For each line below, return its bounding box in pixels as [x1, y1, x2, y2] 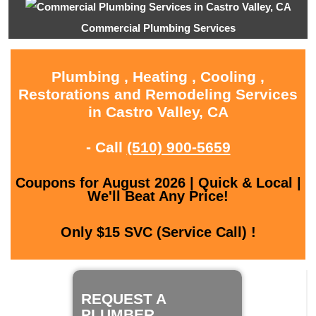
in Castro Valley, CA [87, 104, 229, 121]
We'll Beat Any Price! [87, 188, 229, 205]
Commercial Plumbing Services [80, 22, 236, 35]
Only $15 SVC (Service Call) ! [60, 224, 256, 241]
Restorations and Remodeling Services [18, 86, 298, 103]
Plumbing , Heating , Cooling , [51, 68, 265, 85]
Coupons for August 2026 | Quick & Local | [15, 175, 301, 191]
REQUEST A [81, 290, 166, 307]
